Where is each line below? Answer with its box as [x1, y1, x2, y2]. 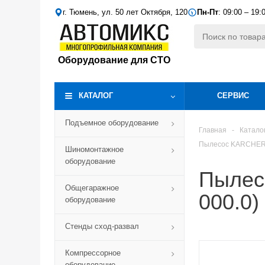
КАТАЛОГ [79, 91, 113, 100]
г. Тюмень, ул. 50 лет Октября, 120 [63, 8, 188, 17]
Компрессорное [65, 248, 121, 257]
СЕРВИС [217, 91, 249, 100]
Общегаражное [65, 183, 119, 192]
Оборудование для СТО [58, 55, 170, 65]
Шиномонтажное [65, 145, 124, 154]
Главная [199, 126, 227, 134]
